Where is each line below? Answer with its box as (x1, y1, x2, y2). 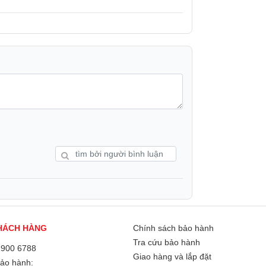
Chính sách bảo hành (133, 223, 214, 233)
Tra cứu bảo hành (133, 237, 200, 247)
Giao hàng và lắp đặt (133, 252, 211, 261)
